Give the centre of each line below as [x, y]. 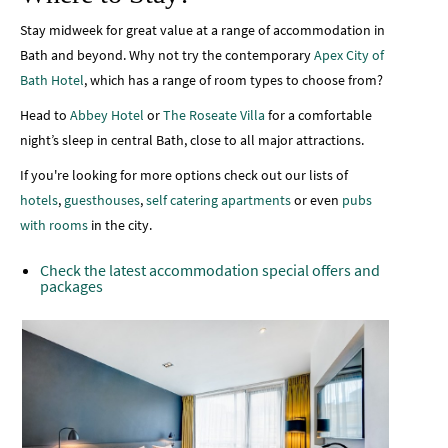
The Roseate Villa [214, 114]
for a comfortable [318, 114]
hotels [39, 199]
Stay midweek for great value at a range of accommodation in [202, 29]
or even [316, 199]
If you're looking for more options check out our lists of [184, 174]
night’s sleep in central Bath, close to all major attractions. [192, 139]
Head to [45, 114]
